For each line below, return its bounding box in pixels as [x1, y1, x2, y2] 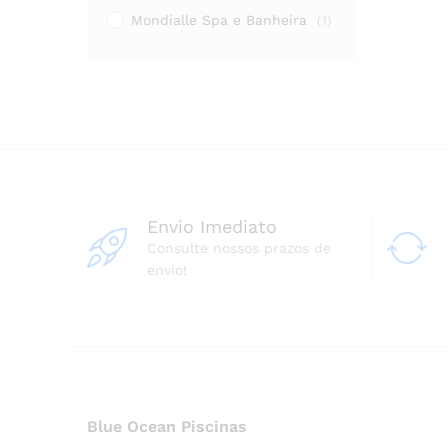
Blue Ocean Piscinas [87, 417, 247, 436]
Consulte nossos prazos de [147, 239, 331, 256]
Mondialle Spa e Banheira [131, 12, 307, 28]
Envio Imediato [147, 215, 277, 237]
